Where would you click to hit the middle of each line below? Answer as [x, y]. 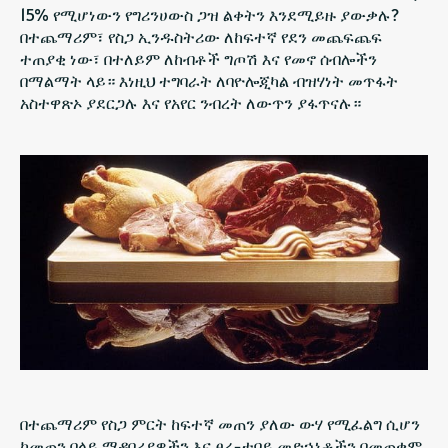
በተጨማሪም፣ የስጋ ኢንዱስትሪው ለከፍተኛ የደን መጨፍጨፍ [201, 36]
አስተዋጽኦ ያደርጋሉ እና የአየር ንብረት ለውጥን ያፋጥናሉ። [190, 102]
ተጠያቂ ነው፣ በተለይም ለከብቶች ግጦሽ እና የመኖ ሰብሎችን [198, 58]
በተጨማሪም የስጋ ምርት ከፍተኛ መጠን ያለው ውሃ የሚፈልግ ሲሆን [220, 423]
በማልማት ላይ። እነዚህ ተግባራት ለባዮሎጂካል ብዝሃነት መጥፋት [209, 80]
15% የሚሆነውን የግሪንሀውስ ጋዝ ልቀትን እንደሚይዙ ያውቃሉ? [209, 14]
